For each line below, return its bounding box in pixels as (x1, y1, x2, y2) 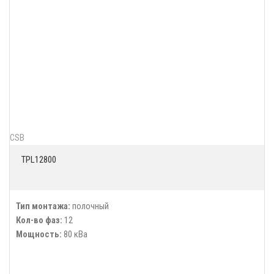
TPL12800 (21, 154, 56, 165)
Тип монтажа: (16, 201, 70, 212)
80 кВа (62, 229, 87, 240)
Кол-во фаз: (16, 215, 62, 226)
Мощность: (16, 229, 62, 240)
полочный (70, 201, 109, 212)
